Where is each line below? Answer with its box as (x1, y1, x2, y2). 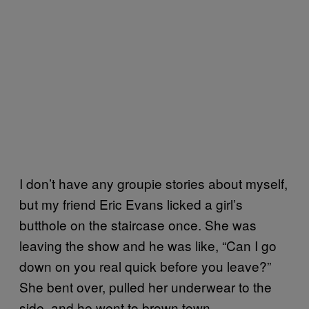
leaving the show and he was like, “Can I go (19, 236, 277, 255)
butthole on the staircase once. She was (19, 215, 257, 234)
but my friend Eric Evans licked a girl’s (19, 195, 243, 213)
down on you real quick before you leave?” (19, 257, 271, 275)
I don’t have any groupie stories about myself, (19, 174, 288, 192)
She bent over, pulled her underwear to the (19, 277, 272, 296)
